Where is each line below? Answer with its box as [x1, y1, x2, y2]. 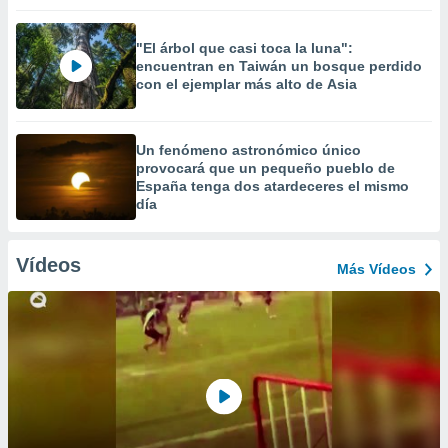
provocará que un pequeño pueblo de [136, 160, 395, 176]
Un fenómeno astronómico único [136, 142, 361, 158]
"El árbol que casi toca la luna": [136, 40, 353, 56]
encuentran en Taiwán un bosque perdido [136, 58, 422, 74]
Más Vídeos [337, 261, 416, 277]
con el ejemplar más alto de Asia [136, 76, 357, 92]
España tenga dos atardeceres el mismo [136, 178, 409, 194]
